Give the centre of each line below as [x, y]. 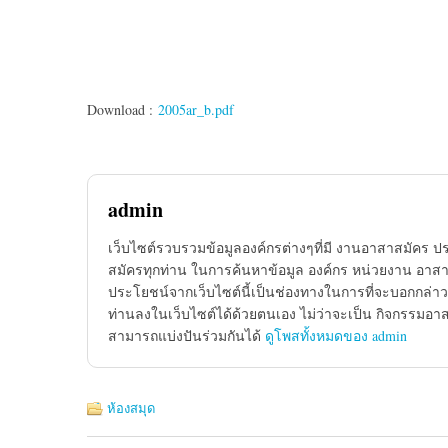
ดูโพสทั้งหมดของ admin [336, 335]
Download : [122, 109]
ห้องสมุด [131, 408]
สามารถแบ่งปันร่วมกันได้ [186, 335]
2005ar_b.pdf [196, 109]
